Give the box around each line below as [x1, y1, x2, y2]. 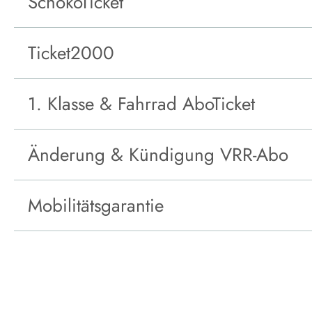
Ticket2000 [28, 40, 114, 67]
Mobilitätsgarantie [28, 192, 164, 219]
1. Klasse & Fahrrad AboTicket [28, 91, 255, 118]
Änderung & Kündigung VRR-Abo [28, 141, 288, 169]
